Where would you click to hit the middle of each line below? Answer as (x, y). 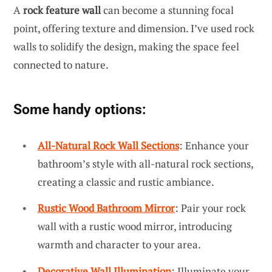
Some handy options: (80, 109)
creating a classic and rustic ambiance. (126, 182)
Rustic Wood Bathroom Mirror (106, 208)
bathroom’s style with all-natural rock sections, (145, 163)
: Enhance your (214, 145)
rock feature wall (62, 10)
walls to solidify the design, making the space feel (126, 46)
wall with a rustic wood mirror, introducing (135, 226)
